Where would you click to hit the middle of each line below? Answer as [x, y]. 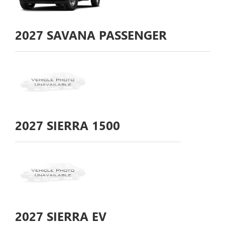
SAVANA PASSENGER [105, 34]
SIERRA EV [75, 216]
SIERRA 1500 [82, 125]
